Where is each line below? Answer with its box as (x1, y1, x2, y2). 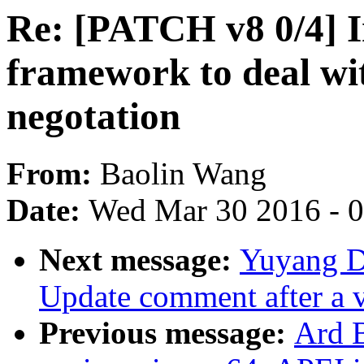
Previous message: (39, 315, 294, 351)
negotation (6, 95, 180, 137)
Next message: (39, 242, 240, 278)
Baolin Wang (100, 156, 266, 192)
